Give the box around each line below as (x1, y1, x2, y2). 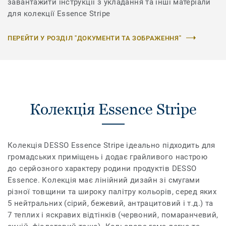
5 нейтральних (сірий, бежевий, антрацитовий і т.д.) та (8, 198, 213, 208)
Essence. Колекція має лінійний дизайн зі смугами (8, 175, 200, 185)
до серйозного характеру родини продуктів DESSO (8, 163, 197, 173)
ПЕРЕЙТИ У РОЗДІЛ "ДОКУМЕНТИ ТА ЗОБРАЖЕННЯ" (8, 34, 182, 42)
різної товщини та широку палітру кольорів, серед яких (8, 187, 217, 196)
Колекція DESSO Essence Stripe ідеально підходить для (8, 140, 215, 150)
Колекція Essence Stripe (29, 100, 197, 118)
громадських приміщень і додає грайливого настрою (8, 152, 208, 161)
